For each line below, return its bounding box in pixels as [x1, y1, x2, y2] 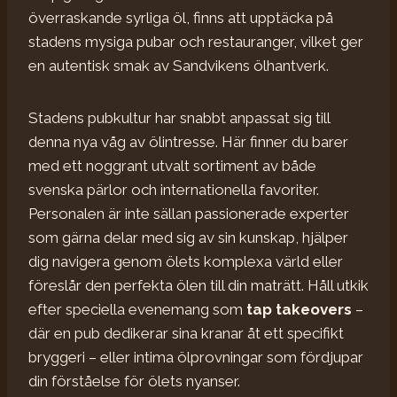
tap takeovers [246, 300, 352, 318]
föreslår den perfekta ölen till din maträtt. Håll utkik [28, 276, 369, 294]
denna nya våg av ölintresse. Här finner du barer [28, 132, 348, 151]
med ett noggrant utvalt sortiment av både [28, 156, 316, 175]
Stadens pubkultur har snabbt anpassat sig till [28, 108, 330, 127]
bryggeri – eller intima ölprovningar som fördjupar [28, 347, 363, 366]
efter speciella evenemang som [28, 300, 246, 318]
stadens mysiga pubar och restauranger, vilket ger [28, 32, 363, 51]
